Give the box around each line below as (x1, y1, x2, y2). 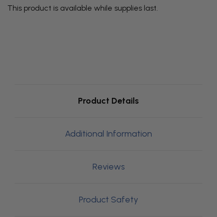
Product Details (78, 95, 139, 106)
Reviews (92, 161, 125, 172)
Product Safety (79, 194, 138, 205)
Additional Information (65, 128, 152, 139)
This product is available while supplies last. (7, 3, 158, 13)
